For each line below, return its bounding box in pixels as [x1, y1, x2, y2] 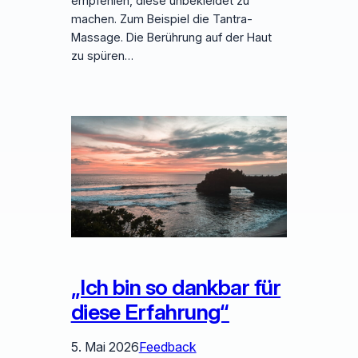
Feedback [138, 339, 197, 356]
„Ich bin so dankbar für [70, 274, 281, 301]
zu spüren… [70, 49, 133, 64]
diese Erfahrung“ [70, 299, 229, 326]
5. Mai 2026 [70, 339, 139, 356]
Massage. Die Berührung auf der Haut [70, 30, 272, 46]
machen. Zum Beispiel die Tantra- [70, 12, 253, 27]
